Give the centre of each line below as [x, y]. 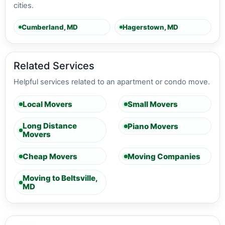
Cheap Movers [50, 156]
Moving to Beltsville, [60, 178]
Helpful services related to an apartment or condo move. [112, 82]
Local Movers [47, 104]
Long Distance [50, 126]
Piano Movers [153, 126]
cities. [24, 6]
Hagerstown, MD [150, 27]
